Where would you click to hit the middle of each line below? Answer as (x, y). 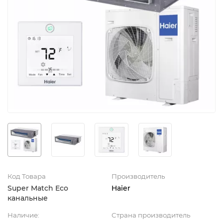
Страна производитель (151, 215)
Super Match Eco (38, 188)
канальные (28, 198)
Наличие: (23, 215)
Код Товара (27, 176)
